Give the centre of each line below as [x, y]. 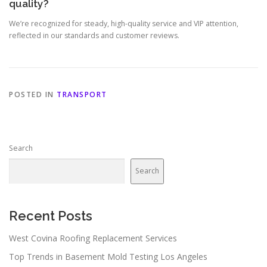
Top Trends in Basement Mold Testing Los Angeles [108, 256]
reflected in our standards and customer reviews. [94, 35]
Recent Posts [51, 215]
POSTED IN [33, 94]
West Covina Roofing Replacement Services [93, 238]
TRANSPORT [82, 94]
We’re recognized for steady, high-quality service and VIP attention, [124, 23]
